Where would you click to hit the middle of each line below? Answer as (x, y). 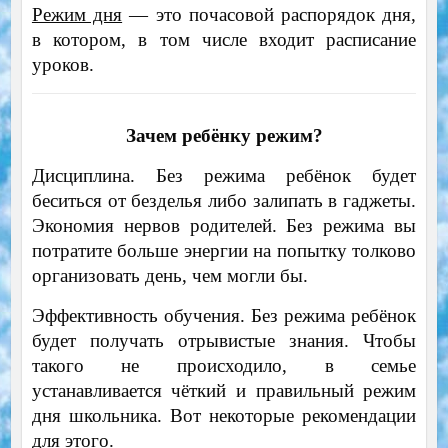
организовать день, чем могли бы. (169, 276)
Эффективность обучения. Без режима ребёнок (224, 316)
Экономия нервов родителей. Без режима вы (224, 226)
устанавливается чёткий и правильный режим (224, 391)
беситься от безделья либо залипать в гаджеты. (224, 201)
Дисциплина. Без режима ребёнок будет (224, 176)
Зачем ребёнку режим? (224, 136)
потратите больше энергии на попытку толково (224, 251)
